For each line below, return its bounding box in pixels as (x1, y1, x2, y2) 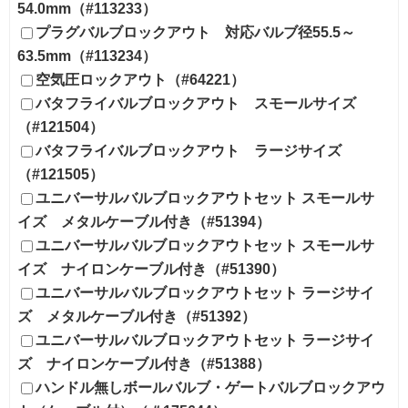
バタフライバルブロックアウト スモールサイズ (36, 95, 356, 111)
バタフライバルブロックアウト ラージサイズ (36, 142, 342, 158)
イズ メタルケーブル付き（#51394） (17, 213, 270, 229)
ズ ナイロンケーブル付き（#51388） (17, 355, 270, 372)
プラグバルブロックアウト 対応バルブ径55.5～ (36, 24, 355, 40)
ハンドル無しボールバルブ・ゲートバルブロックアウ (36, 379, 385, 395)
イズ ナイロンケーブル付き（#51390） (17, 260, 285, 277)
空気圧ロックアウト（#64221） (36, 71, 245, 87)
